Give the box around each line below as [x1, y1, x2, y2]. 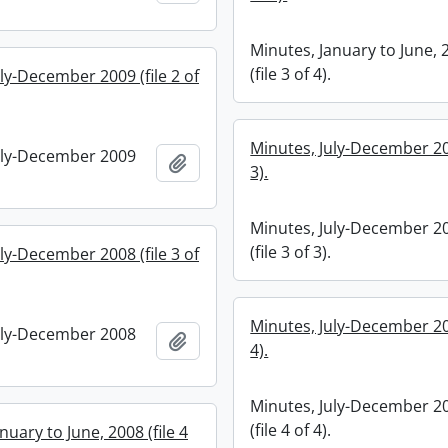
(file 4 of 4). [250, 419, 332, 441]
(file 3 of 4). [250, 63, 332, 85]
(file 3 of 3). [250, 241, 332, 263]
